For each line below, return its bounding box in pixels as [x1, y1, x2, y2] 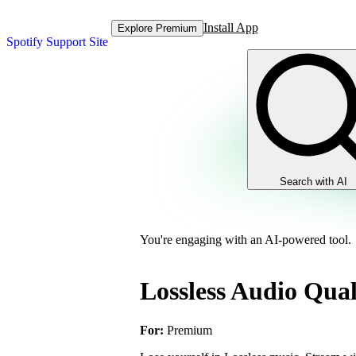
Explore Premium [117, 21, 197, 34]
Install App [203, 21, 258, 34]
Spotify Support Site [6, 35, 108, 48]
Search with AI [280, 176, 347, 188]
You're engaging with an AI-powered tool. [140, 233, 351, 246]
